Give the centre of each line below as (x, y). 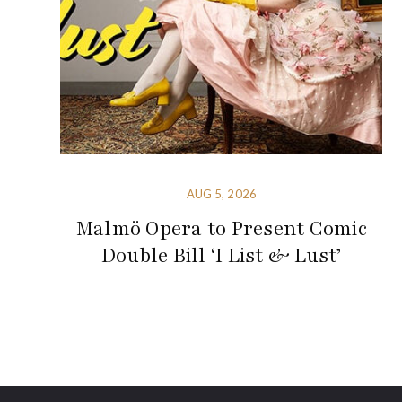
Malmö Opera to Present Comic (221, 228)
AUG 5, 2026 (221, 193)
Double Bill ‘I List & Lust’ (221, 255)
